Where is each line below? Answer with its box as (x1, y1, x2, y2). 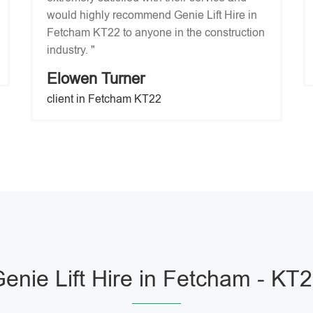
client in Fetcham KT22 (47, 93, 161, 105)
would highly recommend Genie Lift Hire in (47, 9, 257, 21)
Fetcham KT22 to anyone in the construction (47, 27, 265, 38)
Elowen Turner (47, 70, 145, 87)
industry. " (47, 44, 95, 56)
